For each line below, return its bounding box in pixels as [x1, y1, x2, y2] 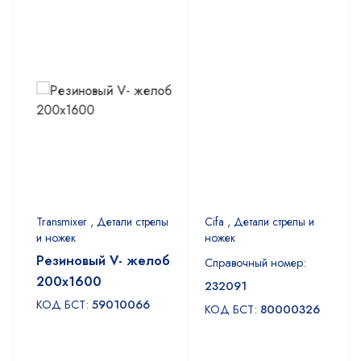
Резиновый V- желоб [29, 251, 164, 270]
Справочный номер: [197, 255, 300, 271]
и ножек [29, 230, 69, 246]
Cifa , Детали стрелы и [197, 214, 308, 230]
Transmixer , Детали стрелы [29, 214, 162, 230]
